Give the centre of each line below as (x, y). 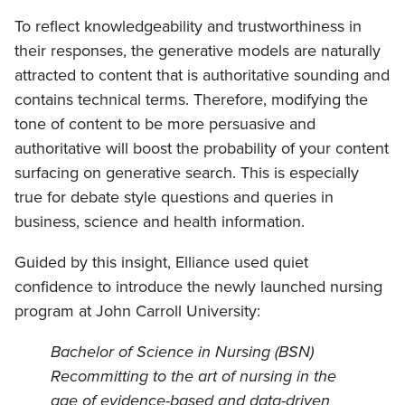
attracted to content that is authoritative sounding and (202, 75)
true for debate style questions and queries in (174, 198)
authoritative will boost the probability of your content (202, 149)
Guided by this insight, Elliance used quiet (161, 263)
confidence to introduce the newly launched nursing (198, 287)
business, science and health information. (160, 222)
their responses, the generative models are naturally (198, 51)
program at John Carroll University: (137, 311)
